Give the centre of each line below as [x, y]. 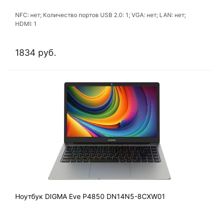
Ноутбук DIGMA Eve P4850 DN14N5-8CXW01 [90, 197]
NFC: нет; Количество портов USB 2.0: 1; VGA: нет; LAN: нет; [100, 15]
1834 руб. [36, 53]
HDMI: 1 [26, 24]
